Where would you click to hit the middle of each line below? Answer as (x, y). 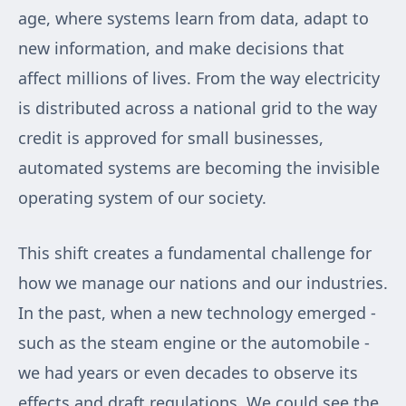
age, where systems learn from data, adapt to (193, 19)
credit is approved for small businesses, (171, 138)
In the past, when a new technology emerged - (197, 313)
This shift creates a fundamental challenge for (195, 253)
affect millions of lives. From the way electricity (199, 78)
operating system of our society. (142, 198)
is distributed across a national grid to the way (198, 108)
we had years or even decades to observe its (188, 373)
